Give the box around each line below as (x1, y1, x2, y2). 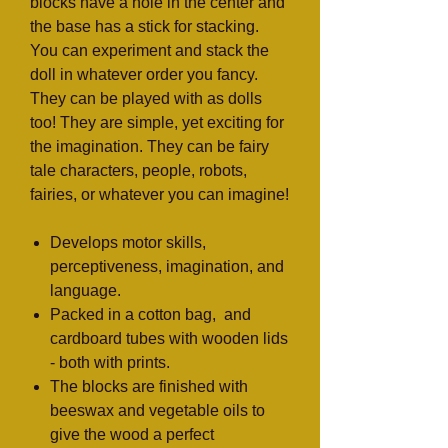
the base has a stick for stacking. (30, 18, 259, 35)
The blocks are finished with (50, 378, 248, 395)
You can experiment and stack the (30, 42, 269, 59)
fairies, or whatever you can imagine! (30, 186, 289, 203)
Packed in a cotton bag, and (50, 306, 251, 323)
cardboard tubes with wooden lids (50, 330, 288, 347)
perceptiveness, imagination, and (50, 258, 284, 275)
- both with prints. (50, 354, 170, 371)
